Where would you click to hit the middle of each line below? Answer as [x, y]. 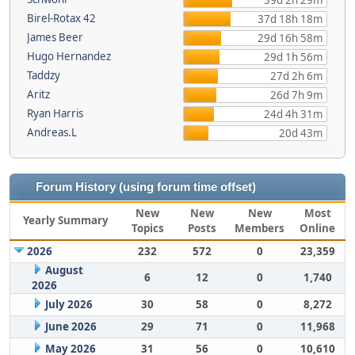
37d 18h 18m [290, 19]
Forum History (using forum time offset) [146, 187]
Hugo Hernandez [69, 56]
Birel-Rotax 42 [61, 18]
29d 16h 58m [290, 38]
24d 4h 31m [293, 114]
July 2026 [69, 304]
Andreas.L [52, 132]
